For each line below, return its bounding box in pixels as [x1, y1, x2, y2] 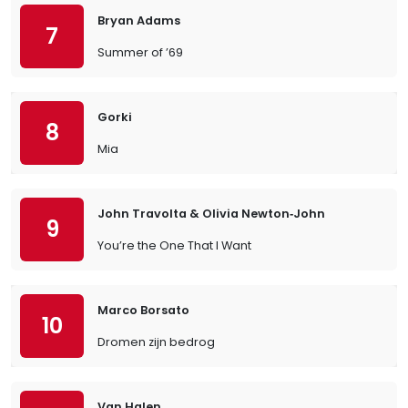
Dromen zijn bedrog [97, 334, 215, 350]
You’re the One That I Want [97, 238, 251, 253]
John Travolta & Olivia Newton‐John [97, 206, 325, 221]
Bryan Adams [97, 13, 180, 28]
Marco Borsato [97, 302, 189, 318]
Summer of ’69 [97, 45, 183, 60]
